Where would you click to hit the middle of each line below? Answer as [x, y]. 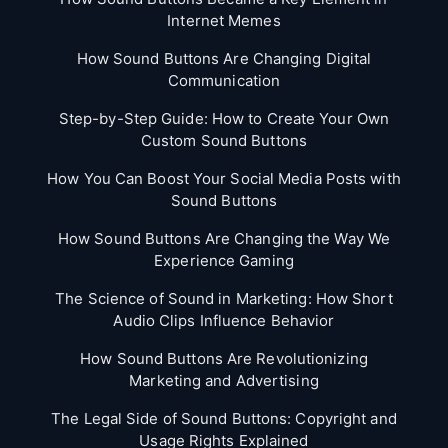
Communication [224, 80]
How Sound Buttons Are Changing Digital [224, 58]
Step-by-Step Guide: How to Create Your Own [224, 118]
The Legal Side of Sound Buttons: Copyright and [224, 418]
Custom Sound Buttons [223, 140]
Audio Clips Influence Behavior [224, 320]
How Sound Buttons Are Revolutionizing [224, 358]
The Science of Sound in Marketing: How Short [224, 298]
